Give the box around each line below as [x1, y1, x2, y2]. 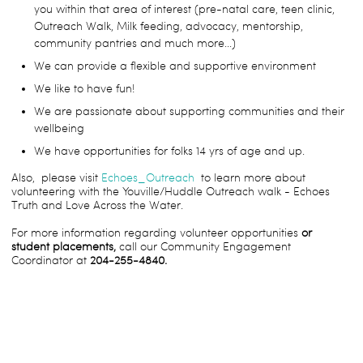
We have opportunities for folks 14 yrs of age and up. [34, 144, 305, 159]
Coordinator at [11, 254, 90, 268]
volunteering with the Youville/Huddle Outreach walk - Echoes [11, 185, 330, 199]
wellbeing [34, 122, 84, 136]
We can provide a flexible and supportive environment [34, 59, 319, 74]
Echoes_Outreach [101, 171, 198, 186]
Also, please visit [11, 171, 101, 186]
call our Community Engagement [116, 240, 291, 254]
